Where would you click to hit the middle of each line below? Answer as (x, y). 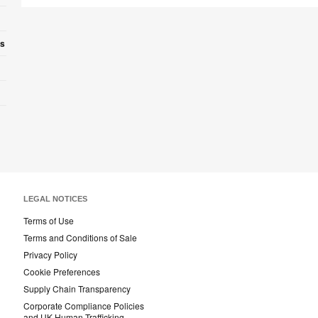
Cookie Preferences (62, 272)
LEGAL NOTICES (55, 199)
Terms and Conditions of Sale (80, 238)
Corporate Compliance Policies (84, 306)
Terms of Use (49, 221)
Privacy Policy (50, 255)
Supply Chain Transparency (77, 289)
